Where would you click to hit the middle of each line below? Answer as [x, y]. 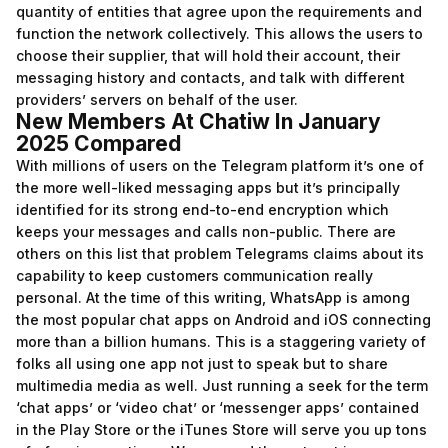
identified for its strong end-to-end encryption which [202, 209]
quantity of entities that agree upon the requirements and [219, 11]
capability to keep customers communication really [194, 275]
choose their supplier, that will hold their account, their [208, 55]
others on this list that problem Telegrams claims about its [220, 253]
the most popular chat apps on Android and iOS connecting [223, 319]
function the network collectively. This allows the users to [219, 33]
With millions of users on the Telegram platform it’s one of [220, 165]
